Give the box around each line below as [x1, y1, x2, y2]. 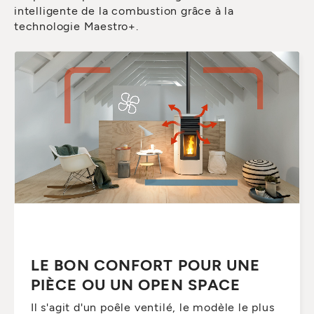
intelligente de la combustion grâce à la [14, 4, 234, 18]
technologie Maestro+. [14, 19, 142, 33]
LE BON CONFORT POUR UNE [31, 255, 261, 274]
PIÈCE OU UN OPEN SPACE [31, 275, 241, 294]
